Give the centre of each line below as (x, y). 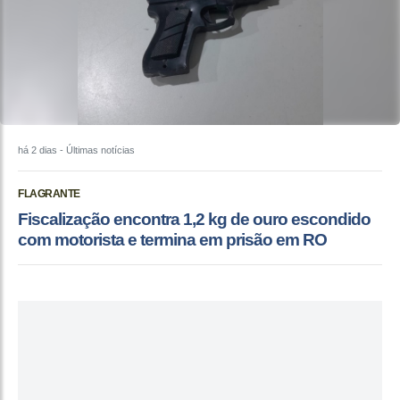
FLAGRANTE (49, 194)
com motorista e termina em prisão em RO (172, 240)
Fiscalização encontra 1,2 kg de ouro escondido (194, 220)
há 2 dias (37, 150)
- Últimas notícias (96, 150)
